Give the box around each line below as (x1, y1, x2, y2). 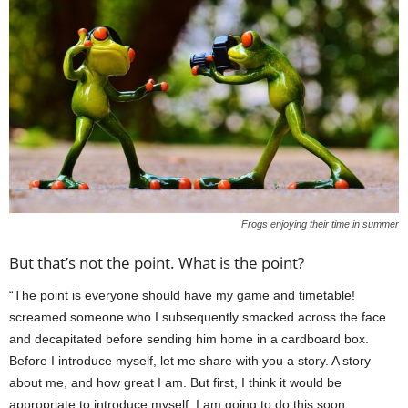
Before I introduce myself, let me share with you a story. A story (9, 352, 371, 368)
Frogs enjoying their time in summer (241, 218, 399, 229)
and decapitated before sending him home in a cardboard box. (9, 331, 369, 346)
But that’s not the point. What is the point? (9, 251, 304, 273)
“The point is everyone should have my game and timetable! (9, 287, 355, 302)
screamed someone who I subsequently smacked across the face (9, 309, 386, 324)
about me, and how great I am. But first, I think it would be (9, 374, 342, 390)
